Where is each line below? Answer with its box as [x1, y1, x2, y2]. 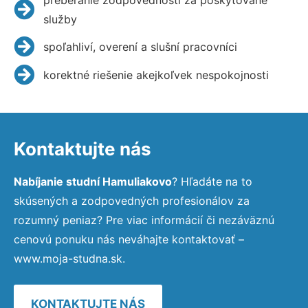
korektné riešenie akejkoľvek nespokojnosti [43, 67, 269, 82]
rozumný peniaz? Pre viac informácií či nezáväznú [14, 212, 274, 227]
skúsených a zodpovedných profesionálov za [14, 193, 250, 208]
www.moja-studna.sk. [14, 251, 125, 265]
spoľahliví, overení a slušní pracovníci [43, 39, 237, 54]
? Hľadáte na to [172, 174, 252, 188]
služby [43, 12, 77, 26]
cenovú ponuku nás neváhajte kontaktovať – [14, 232, 244, 246]
